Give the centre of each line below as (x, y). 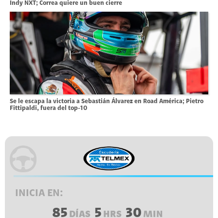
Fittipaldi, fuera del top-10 (49, 108)
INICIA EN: (39, 193)
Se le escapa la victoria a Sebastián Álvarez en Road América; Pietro (107, 101)
